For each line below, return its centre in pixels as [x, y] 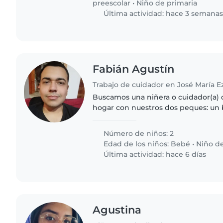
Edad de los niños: [136, 144]
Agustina [117, 210]
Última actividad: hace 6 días [154, 155]
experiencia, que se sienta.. [141, 129]
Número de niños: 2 [138, 134]
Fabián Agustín [134, 69]
